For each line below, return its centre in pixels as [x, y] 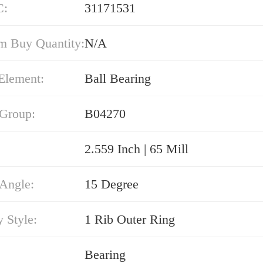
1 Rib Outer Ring [130, 219]
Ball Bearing [118, 78]
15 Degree [112, 184]
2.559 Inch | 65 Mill [136, 149]
